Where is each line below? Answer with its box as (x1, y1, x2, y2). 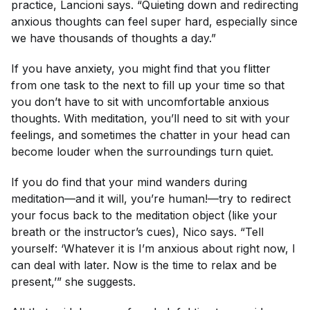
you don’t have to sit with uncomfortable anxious (11, 94, 269, 109)
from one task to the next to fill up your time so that (11, 77, 284, 92)
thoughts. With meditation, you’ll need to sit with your (11, 111, 290, 125)
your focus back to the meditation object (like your (11, 208, 277, 222)
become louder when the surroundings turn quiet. (11, 144, 277, 158)
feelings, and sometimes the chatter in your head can (11, 127, 290, 142)
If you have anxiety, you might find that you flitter (11, 61, 271, 75)
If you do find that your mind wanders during (11, 174, 247, 189)
